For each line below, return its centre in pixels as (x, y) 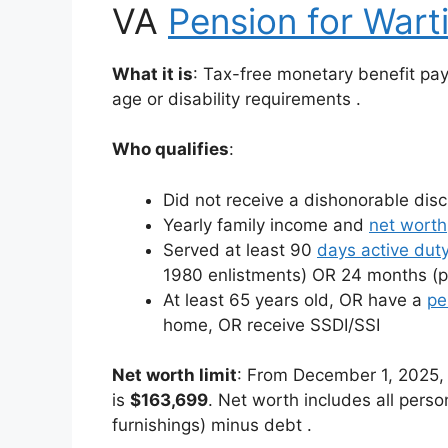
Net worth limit (174, 375)
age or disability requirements (234, 98)
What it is (152, 73)
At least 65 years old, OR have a (295, 299)
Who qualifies (170, 149)
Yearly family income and (266, 224)
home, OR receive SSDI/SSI (274, 324)
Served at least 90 (240, 249)
